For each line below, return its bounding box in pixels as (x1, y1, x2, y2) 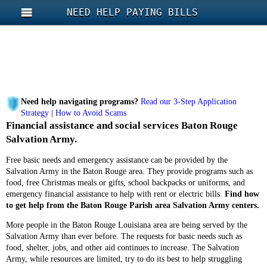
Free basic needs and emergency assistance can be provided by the (6, 156, 228, 164)
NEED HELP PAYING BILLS (67, 7, 198, 18)
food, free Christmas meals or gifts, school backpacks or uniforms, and (6, 178, 245, 187)
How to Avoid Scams (55, 108, 126, 117)
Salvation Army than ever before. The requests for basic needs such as (6, 232, 242, 241)
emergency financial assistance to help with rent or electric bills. (6, 190, 225, 198)
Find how (225, 190, 259, 198)
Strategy (21, 108, 49, 117)
